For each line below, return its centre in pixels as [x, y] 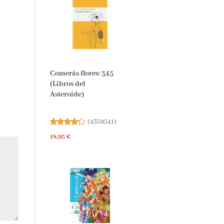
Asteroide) [62, 90]
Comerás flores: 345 [76, 69]
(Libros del [62, 79]
